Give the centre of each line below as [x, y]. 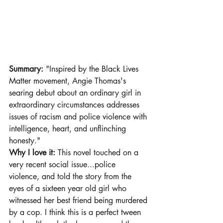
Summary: [26, 69]
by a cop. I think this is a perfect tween [76, 213]
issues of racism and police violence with [79, 117]
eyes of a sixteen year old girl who [69, 189]
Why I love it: [33, 153]
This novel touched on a [99, 153]
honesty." [25, 141]
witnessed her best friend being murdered [79, 201]
